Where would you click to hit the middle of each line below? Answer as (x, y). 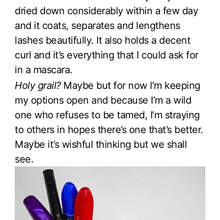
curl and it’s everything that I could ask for (107, 55)
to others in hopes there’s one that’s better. (109, 129)
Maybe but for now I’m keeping (130, 85)
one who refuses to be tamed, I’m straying (107, 115)
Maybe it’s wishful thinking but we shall (101, 144)
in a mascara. (44, 69)
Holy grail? (38, 85)
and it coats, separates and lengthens (97, 25)
